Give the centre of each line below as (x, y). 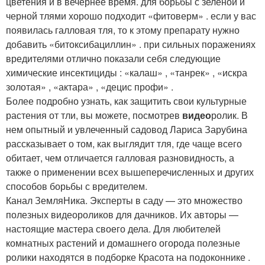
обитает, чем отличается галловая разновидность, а (120, 158)
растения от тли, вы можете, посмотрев (94, 115)
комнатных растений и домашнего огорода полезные (123, 243)
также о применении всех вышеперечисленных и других (130, 172)
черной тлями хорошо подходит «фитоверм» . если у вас (131, 16)
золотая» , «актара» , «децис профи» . (91, 87)
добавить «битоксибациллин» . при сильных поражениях (131, 44)
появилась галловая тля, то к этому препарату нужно (123, 30)
